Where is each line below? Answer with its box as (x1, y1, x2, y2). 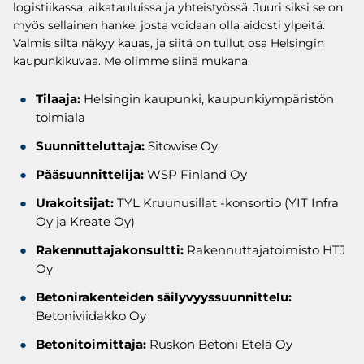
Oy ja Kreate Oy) (36, 213, 135, 229)
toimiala (36, 109, 85, 125)
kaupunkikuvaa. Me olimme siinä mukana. (13, 53, 250, 68)
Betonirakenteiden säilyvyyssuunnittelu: (36, 288, 292, 305)
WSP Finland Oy (144, 166, 247, 182)
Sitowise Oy (145, 137, 218, 154)
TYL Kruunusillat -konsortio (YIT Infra (114, 194, 339, 210)
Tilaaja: (36, 90, 80, 106)
